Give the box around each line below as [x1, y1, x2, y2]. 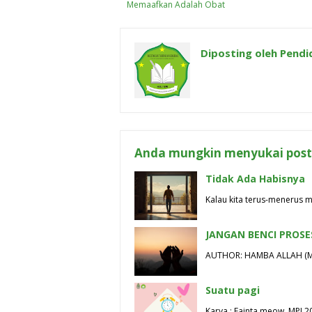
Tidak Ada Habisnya [205, 171, 305, 185]
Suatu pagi [205, 283, 260, 297]
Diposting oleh [201, 45, 277, 60]
